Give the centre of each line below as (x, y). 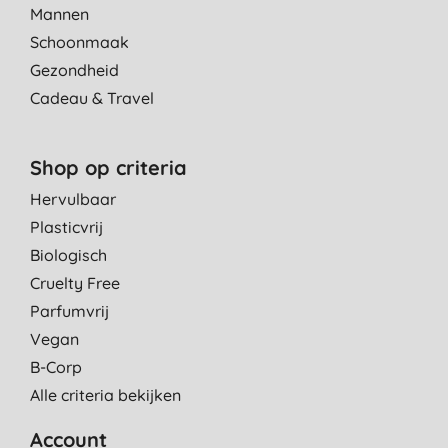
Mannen (59, 13)
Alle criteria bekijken (105, 394)
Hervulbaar (73, 198)
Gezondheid (74, 69)
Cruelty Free (75, 282)
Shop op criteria (108, 167)
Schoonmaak (79, 41)
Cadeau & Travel (92, 97)
